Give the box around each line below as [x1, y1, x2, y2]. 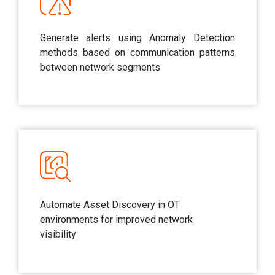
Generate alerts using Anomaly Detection [40, 32, 235, 44]
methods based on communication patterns [40, 47, 235, 59]
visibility [40, 228, 76, 241]
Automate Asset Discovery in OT [40, 199, 180, 211]
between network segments [40, 61, 160, 74]
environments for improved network [40, 214, 193, 226]
